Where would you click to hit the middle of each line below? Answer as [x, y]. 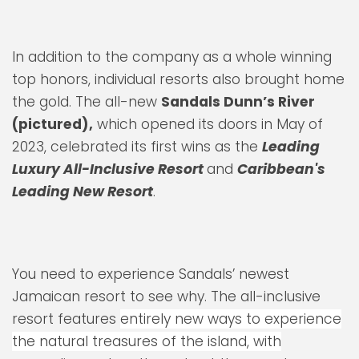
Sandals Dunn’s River [238, 102]
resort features [66, 319]
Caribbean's [281, 169]
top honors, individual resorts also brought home [178, 80]
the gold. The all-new [87, 102]
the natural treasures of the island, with [147, 342]
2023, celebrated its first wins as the [137, 147]
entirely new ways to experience [231, 319]
